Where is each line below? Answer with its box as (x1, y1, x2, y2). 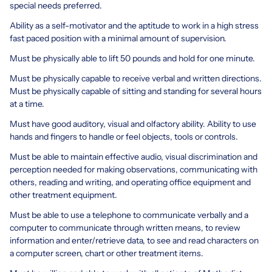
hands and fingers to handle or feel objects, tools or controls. (10, 131, 238, 143)
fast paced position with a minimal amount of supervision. (10, 33, 226, 44)
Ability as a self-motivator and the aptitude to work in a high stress (10, 20, 259, 32)
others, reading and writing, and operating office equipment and (10, 177, 251, 188)
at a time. (10, 98, 44, 110)
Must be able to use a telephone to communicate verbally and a (10, 209, 248, 221)
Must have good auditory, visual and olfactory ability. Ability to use (10, 118, 256, 130)
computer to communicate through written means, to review (10, 222, 240, 234)
